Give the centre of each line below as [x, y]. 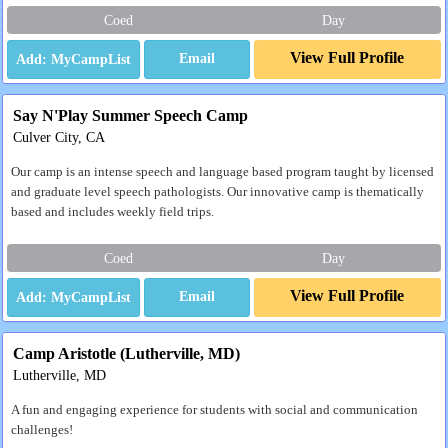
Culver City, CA [59, 136]
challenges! [42, 429]
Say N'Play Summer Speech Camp [130, 115]
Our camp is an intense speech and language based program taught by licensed [222, 171]
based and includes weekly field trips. [112, 211]
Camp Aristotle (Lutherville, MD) [126, 353]
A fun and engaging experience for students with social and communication [214, 409]
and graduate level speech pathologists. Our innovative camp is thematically [217, 191]
